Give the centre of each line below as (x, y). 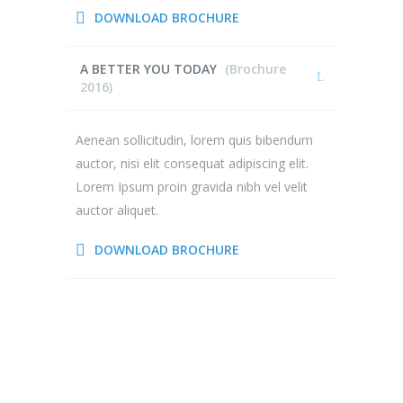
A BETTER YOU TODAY (148, 69)
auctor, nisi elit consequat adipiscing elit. (192, 163)
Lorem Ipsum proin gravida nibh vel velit (192, 187)
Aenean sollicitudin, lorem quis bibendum (194, 140)
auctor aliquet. (117, 210)
